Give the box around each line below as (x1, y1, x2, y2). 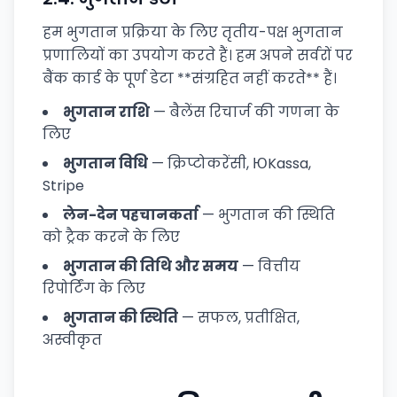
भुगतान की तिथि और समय (63, 256, 238, 276)
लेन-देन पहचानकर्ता (63, 205, 198, 225)
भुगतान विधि (63, 153, 148, 174)
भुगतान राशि (63, 102, 150, 122)
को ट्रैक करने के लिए (43, 227, 180, 247)
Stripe (43, 175, 84, 196)
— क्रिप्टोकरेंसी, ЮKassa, (148, 153, 311, 174)
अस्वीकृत (43, 330, 102, 350)
